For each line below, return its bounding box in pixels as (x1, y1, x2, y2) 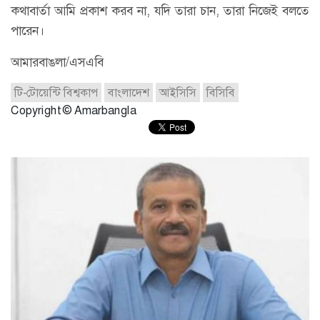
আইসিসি (159, 84, 196, 100)
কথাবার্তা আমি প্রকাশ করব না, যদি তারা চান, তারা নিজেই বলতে (11, 1, 309, 19)
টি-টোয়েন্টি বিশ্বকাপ (14, 84, 98, 100)
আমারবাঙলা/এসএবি (11, 53, 104, 71)
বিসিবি (206, 84, 235, 100)
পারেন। (11, 21, 44, 39)
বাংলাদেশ (108, 84, 149, 100)
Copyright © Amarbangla (11, 102, 136, 118)
